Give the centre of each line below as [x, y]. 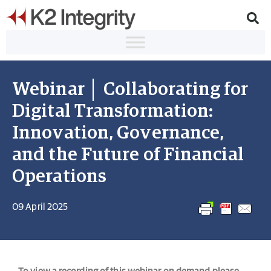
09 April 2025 [40, 207]
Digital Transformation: [113, 111]
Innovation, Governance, [118, 133]
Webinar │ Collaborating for [130, 90]
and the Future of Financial [128, 155]
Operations [59, 177]
